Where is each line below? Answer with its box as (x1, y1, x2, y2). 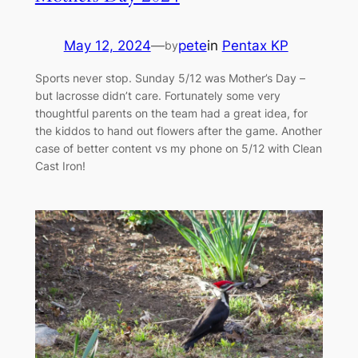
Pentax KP (221, 38, 288, 54)
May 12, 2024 (63, 38, 151, 54)
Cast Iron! (34, 159, 86, 173)
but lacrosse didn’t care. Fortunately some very (34, 89, 280, 103)
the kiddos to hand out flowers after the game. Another (34, 124, 322, 138)
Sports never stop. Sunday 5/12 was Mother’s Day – (34, 71, 305, 86)
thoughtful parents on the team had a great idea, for (34, 106, 308, 121)
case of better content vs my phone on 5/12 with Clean (34, 141, 322, 156)
